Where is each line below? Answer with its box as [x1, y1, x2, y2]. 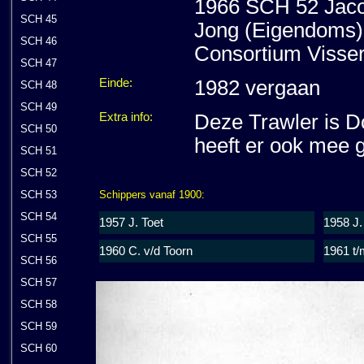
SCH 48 [20, 79, 57, 91]
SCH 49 [20, 101, 57, 113]
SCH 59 [20, 320, 57, 332]
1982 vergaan [194, 76, 320, 99]
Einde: [99, 76, 132, 89]
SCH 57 [20, 276, 57, 288]
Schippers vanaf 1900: [99, 188, 205, 201]
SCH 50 [20, 123, 57, 135]
